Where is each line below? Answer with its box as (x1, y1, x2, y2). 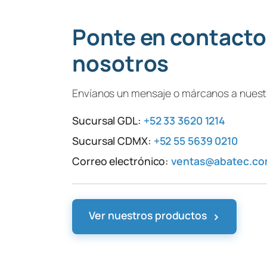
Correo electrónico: (72, 153, 172, 168)
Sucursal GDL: (72, 113, 144, 128)
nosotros (72, 48, 169, 78)
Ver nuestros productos (89, 208, 209, 223)
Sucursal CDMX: (72, 133, 154, 148)
